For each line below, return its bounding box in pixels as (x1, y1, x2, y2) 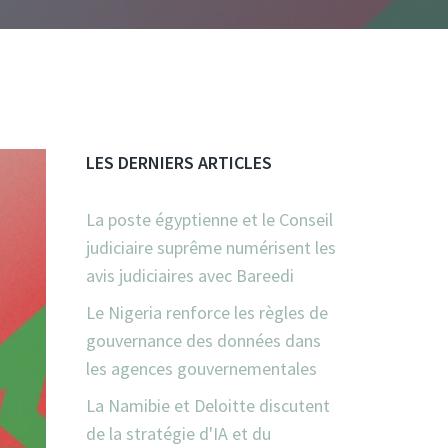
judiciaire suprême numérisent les (86, 236, 336, 260)
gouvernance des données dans (86, 329, 321, 353)
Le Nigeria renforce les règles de (86, 301, 328, 325)
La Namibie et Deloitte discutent (86, 394, 330, 418)
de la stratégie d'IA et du (86, 422, 271, 446)
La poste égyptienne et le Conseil (86, 208, 333, 232)
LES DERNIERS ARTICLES (86, 151, 272, 175)
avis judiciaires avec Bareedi (86, 264, 294, 288)
